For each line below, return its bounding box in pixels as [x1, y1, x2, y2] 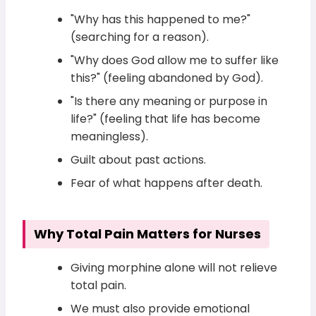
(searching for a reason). [71, 28, 209, 45]
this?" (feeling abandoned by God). [71, 69, 264, 86]
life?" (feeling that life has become [71, 110, 261, 127]
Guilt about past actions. [71, 151, 207, 168]
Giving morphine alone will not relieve [71, 259, 278, 276]
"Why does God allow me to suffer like [71, 51, 279, 68]
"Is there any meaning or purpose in [71, 92, 268, 109]
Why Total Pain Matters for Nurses [34, 224, 262, 243]
